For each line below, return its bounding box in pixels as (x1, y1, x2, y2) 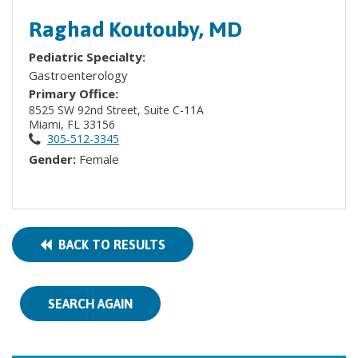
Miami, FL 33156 (29, 117, 118, 132)
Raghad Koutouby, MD (29, 17, 242, 42)
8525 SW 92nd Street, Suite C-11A (29, 102, 207, 117)
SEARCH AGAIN (48, 296, 133, 311)
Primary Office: (29, 86, 118, 101)
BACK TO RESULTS (52, 237, 165, 252)
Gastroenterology (29, 67, 128, 83)
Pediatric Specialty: (29, 49, 149, 65)
